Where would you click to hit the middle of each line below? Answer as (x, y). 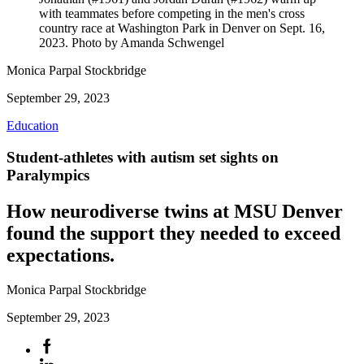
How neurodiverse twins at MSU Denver (175, 211)
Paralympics (48, 175)
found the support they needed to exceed (173, 233)
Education (32, 126)
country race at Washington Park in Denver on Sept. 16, (182, 28)
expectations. (61, 255)
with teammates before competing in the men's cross (172, 13)
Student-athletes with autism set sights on (143, 157)
